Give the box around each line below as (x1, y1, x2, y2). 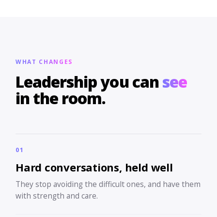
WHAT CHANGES (15, 58, 73, 66)
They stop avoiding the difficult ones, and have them (15, 179, 201, 189)
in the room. (15, 88, 106, 108)
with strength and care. (15, 190, 98, 201)
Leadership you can (15, 71, 162, 92)
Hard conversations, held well (15, 160, 173, 174)
